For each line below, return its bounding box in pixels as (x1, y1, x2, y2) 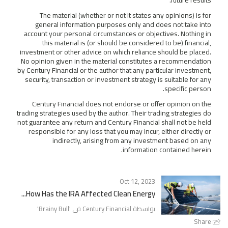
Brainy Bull (39, 202, 69, 215)
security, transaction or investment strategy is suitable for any (25, 72, 211, 86)
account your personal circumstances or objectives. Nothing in (24, 26, 211, 40)
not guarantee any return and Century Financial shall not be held (17, 115, 211, 129)
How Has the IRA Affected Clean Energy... (26, 186, 155, 201)
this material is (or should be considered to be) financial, (42, 36, 211, 49)
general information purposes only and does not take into (35, 17, 211, 31)
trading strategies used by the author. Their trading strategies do (17, 106, 211, 120)
